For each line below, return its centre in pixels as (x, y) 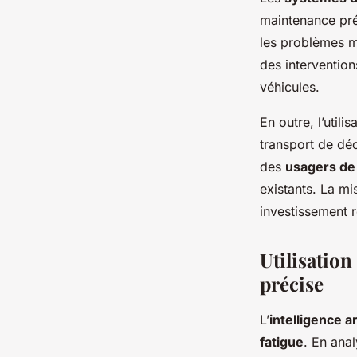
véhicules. (290, 87)
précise (292, 284)
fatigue (282, 342)
